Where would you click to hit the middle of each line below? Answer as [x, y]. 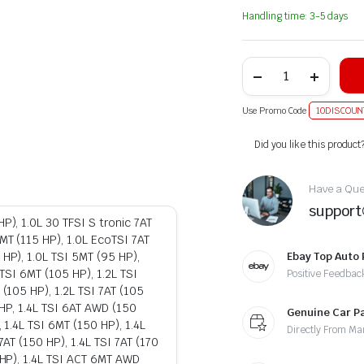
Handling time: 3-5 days [295, 16]
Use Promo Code [275, 110]
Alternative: [271, 140]
